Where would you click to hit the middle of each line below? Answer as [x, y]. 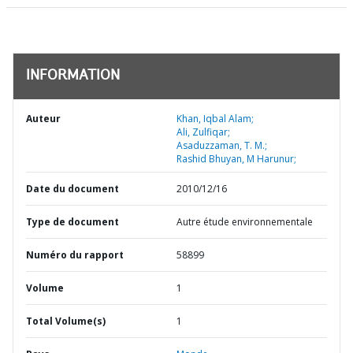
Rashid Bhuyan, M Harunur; [236, 159]
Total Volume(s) [66, 321]
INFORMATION [73, 76]
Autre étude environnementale [245, 222]
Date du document [72, 189]
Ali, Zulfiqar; [203, 132]
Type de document [72, 222]
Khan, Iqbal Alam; [215, 119]
